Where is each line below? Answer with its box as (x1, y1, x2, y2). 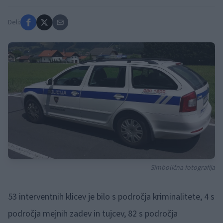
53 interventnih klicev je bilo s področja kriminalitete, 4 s (8, 191, 215, 203)
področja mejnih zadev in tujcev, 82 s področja (8, 208, 178, 220)
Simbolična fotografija (150, 163, 215, 173)
